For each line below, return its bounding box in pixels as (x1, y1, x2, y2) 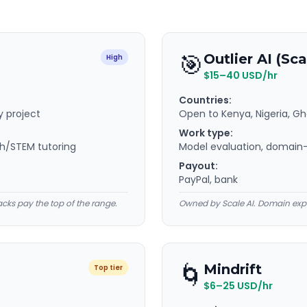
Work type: (179, 126, 233, 140)
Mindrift (204, 261, 262, 278)
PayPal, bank (179, 173, 238, 186)
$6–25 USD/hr (204, 279, 273, 293)
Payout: (179, 159, 218, 173)
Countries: (179, 93, 232, 107)
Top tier (94, 262, 123, 273)
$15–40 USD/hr (204, 69, 278, 82)
